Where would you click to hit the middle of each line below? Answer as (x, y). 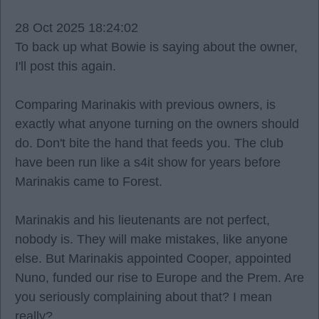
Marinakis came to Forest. (89, 182)
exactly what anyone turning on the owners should (157, 124)
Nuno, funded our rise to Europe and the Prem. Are (159, 278)
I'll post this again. (66, 66)
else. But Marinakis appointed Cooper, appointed (153, 258)
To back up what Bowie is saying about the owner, (156, 47)
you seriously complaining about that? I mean (143, 297)
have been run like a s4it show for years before (148, 162)
